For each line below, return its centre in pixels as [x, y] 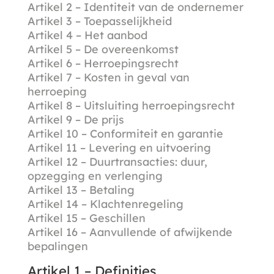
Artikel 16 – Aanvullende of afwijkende [130, 232]
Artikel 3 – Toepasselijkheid [99, 21]
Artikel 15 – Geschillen [86, 218]
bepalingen [57, 246]
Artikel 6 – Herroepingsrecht [103, 63]
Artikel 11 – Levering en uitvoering [119, 147]
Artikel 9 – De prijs [76, 119]
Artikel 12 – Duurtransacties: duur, [117, 161]
